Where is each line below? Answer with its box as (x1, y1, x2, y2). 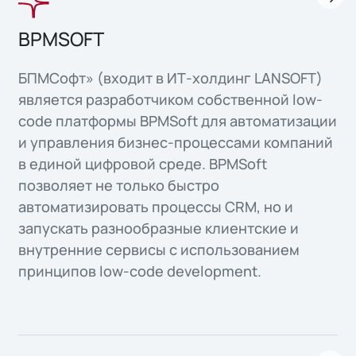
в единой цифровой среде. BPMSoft (18, 154, 268, 174)
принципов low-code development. (18, 261, 262, 281)
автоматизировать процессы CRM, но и (18, 197, 294, 217)
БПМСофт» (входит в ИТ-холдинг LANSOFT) (18, 68, 323, 88)
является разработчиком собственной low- (18, 90, 323, 110)
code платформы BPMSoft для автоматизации (18, 111, 338, 131)
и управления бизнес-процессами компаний (18, 133, 334, 153)
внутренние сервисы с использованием (18, 240, 300, 260)
